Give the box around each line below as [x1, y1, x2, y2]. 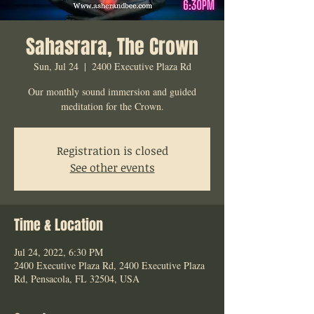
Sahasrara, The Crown [26, 32, 198, 62]
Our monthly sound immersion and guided [28, 85, 196, 99]
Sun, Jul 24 [33, 60, 78, 74]
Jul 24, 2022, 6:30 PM [14, 245, 103, 259]
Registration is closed [56, 143, 168, 159]
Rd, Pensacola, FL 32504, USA [14, 272, 139, 286]
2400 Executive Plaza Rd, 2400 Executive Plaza [14, 259, 205, 273]
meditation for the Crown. [60, 100, 164, 114]
